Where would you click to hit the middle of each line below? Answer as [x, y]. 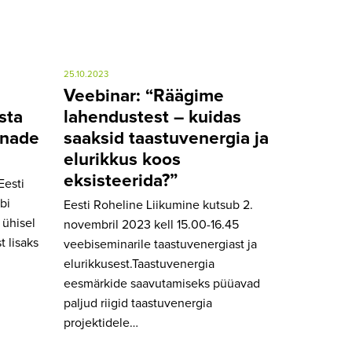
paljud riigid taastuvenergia [138, 303]
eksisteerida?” [121, 181]
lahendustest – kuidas [152, 117]
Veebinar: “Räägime [144, 96]
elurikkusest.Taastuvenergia [139, 264]
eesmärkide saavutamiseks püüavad [162, 283]
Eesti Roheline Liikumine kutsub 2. [158, 205]
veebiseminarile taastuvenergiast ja [160, 244]
